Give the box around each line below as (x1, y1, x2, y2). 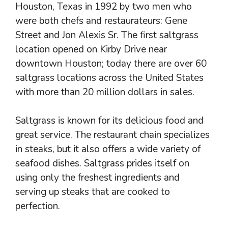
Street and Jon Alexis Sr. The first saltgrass (15, 28, 198, 42)
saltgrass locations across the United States (15, 71, 204, 84)
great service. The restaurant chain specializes (15, 128, 210, 141)
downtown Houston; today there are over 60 (15, 56, 207, 70)
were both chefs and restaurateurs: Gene (15, 14, 187, 27)
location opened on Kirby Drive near (15, 42, 167, 56)
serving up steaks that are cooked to (15, 185, 170, 198)
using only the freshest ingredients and (15, 171, 180, 184)
